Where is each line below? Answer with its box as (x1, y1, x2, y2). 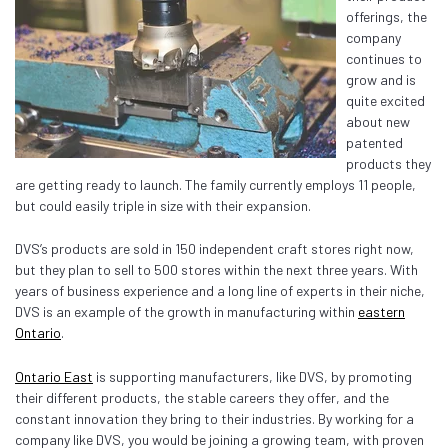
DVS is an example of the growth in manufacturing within (15, 303, 358, 321)
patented (346, 133, 403, 151)
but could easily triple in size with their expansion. (15, 196, 311, 214)
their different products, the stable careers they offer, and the (15, 388, 389, 406)
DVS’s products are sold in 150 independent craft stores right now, (15, 240, 414, 258)
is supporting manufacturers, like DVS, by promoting (93, 367, 412, 385)
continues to (346, 49, 422, 67)
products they (346, 154, 431, 172)
